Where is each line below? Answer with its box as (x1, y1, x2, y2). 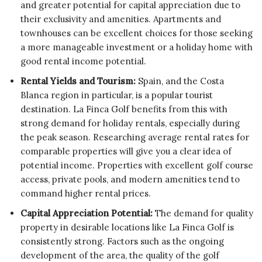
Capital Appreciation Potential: (20, 207, 153, 219)
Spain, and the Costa (136, 75, 224, 87)
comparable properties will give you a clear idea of (20, 145, 232, 157)
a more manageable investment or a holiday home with (20, 41, 253, 53)
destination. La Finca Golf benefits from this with (20, 103, 227, 115)
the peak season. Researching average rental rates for (20, 131, 249, 143)
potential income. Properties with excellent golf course (20, 159, 253, 171)
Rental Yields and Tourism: (20, 75, 136, 87)
